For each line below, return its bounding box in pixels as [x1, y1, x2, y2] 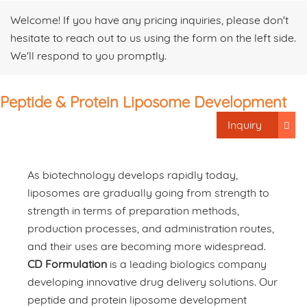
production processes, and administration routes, [27, 221, 274, 235]
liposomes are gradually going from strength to [27, 185, 269, 199]
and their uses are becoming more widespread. [27, 238, 266, 253]
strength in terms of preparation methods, [27, 203, 239, 217]
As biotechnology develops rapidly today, [27, 167, 238, 182]
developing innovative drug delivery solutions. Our [27, 274, 278, 288]
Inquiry [227, 118, 262, 132]
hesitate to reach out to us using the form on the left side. [10, 30, 296, 45]
